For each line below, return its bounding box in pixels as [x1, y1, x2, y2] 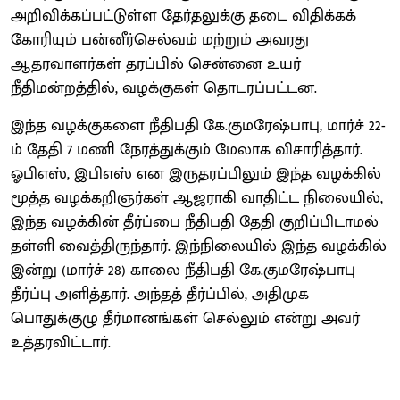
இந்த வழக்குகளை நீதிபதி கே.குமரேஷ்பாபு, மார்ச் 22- [11, 112, 386, 139]
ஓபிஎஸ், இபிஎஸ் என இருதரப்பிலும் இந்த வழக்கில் [11, 160, 381, 187]
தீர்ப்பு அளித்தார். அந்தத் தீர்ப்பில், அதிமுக [11, 280, 309, 308]
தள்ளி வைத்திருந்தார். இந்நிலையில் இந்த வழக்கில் [11, 232, 387, 260]
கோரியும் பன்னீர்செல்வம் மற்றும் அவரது [11, 26, 309, 54]
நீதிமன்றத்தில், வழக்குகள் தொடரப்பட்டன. [11, 74, 317, 102]
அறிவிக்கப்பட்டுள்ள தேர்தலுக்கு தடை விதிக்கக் [11, 2, 356, 29]
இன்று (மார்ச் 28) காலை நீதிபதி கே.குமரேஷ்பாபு [11, 256, 355, 284]
